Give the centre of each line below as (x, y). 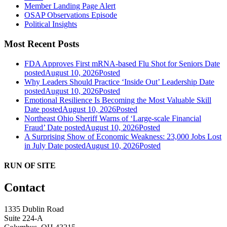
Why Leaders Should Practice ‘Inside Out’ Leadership (111, 82)
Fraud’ (35, 127)
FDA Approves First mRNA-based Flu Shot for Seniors (113, 63)
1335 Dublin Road (34, 209)
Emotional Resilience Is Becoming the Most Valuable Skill (118, 100)
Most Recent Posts (42, 44)
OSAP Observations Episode (71, 15)
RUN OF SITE (30, 166)
